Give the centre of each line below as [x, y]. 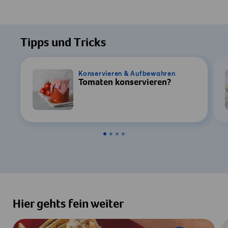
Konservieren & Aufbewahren [127, 74]
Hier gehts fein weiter [68, 205]
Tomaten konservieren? [125, 83]
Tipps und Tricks [63, 44]
